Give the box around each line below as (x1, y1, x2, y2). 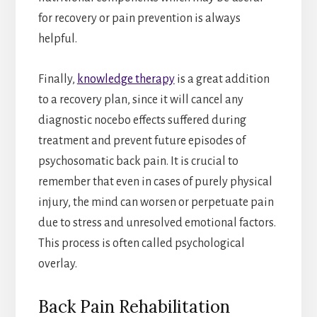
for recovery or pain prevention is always (38, 11, 241, 25)
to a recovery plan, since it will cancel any (38, 93, 243, 106)
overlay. (38, 257, 77, 270)
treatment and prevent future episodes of (38, 134, 246, 147)
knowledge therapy (76, 72, 175, 86)
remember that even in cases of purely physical (38, 175, 272, 188)
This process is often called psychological (38, 236, 245, 250)
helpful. (38, 32, 77, 45)
